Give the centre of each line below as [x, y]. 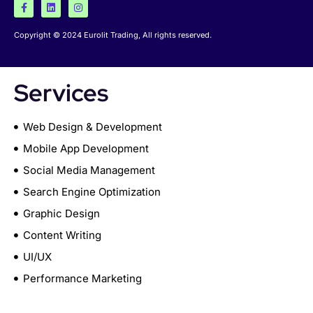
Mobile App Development [86, 149]
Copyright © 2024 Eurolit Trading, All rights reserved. [113, 35]
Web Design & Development [92, 127]
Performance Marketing [82, 279]
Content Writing [62, 235]
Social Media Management [89, 170]
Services [61, 93]
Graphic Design [61, 214]
